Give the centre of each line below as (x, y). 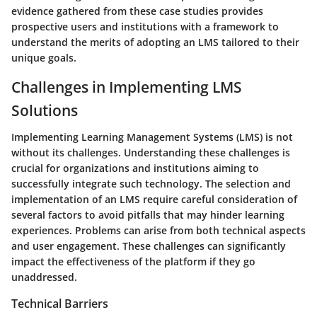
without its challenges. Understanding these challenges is (151, 153)
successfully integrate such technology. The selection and (151, 184)
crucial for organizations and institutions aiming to (135, 168)
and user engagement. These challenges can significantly (149, 246)
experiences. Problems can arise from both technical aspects (158, 231)
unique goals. (44, 57)
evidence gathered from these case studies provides (137, 11)
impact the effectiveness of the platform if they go (133, 262)
